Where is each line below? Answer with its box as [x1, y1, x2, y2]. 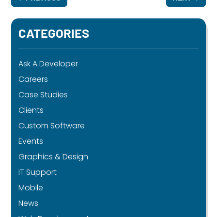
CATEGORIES [18, 25, 90, 40]
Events [18, 135, 44, 147]
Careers [18, 73, 48, 85]
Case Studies [18, 89, 68, 100]
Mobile [18, 182, 44, 193]
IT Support [18, 166, 57, 178]
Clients [18, 104, 44, 116]
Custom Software [18, 120, 85, 131]
